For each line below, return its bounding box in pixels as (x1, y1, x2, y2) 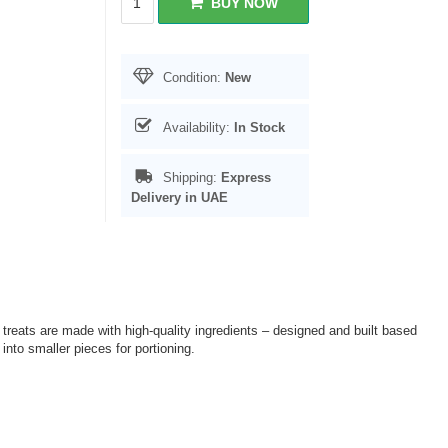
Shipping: (158, 170, 221, 185)
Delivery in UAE (130, 190, 228, 205)
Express (220, 170, 271, 185)
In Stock (233, 120, 285, 135)
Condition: (158, 70, 225, 85)
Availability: (158, 120, 234, 135)
